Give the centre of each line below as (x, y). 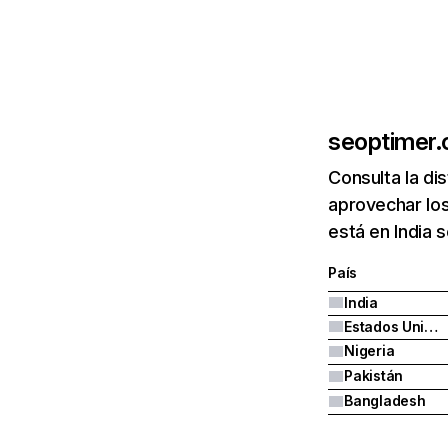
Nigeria (369, 350)
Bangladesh (385, 400)
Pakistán (374, 375)
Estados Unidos (431, 326)
